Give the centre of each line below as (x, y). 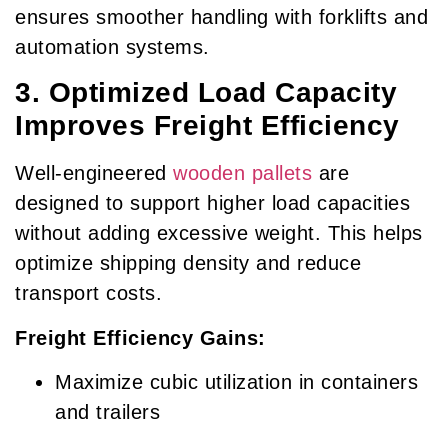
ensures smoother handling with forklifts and (221, 16)
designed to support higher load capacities (212, 203)
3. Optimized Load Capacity (206, 93)
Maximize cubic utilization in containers (236, 382)
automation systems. (112, 46)
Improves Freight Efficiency (207, 126)
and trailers (107, 412)
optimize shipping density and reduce (188, 263)
